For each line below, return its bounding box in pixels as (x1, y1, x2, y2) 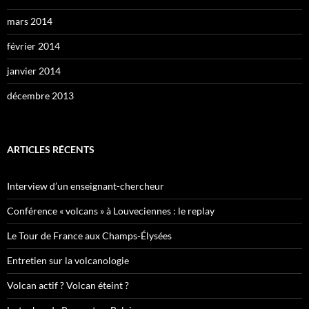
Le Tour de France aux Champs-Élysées (7, 229, 172, 241)
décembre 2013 (7, 89, 74, 101)
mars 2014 (7, 14, 52, 27)
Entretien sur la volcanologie (7, 254, 129, 266)
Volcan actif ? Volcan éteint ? (7, 279, 129, 291)
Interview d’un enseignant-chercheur (7, 179, 164, 192)
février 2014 (7, 39, 60, 52)
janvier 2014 (7, 64, 61, 77)
